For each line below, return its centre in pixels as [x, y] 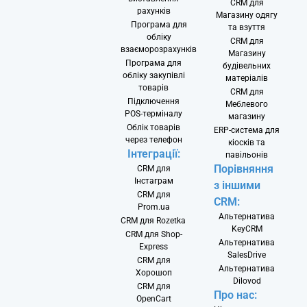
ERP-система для [247, 130]
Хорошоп [153, 272]
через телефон [153, 139]
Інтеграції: [153, 153]
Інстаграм [153, 181]
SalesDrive [247, 255]
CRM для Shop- [153, 234]
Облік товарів [153, 127]
